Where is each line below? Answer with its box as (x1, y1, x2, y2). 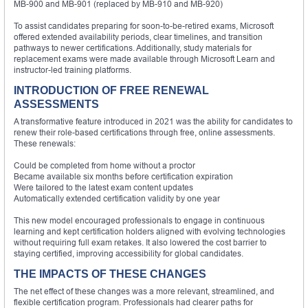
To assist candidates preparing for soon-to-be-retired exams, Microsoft (14, 20, 274, 31)
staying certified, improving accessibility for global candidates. (14, 247, 243, 258)
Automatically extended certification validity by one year (14, 192, 220, 203)
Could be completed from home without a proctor (14, 159, 195, 170)
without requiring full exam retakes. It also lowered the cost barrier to (14, 236, 267, 247)
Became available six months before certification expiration (14, 170, 233, 181)
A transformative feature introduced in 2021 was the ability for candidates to (14, 115, 293, 126)
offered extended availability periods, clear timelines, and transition (14, 31, 263, 42)
